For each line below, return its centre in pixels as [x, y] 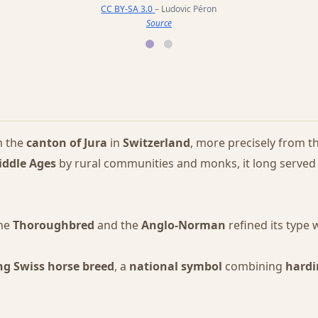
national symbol [176, 266]
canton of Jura [67, 142]
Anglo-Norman [183, 225]
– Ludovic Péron [186, 9]
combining [254, 266]
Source [159, 23]
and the [118, 225]
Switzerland [157, 142]
